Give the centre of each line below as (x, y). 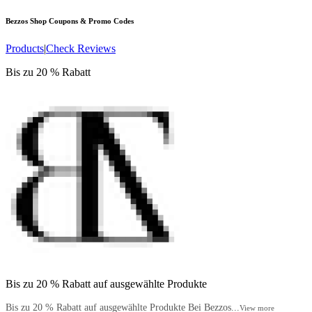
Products (25, 49)
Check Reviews (81, 49)
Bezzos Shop (26, 21)
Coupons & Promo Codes (90, 21)
